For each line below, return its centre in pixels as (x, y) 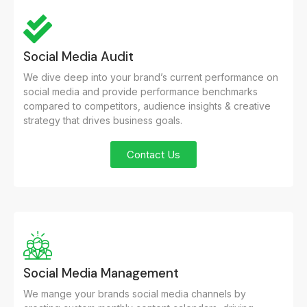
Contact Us (153, 155)
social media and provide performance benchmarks (140, 92)
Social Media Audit (78, 57)
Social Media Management (101, 273)
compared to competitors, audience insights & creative (147, 106)
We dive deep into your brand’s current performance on (151, 77)
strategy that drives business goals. (103, 121)
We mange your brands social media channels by (135, 294)
